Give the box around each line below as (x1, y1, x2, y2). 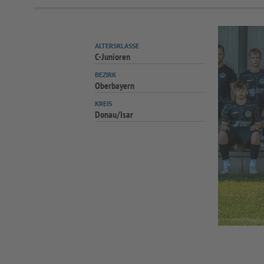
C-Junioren (95, 51, 131, 62)
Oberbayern (95, 80, 135, 91)
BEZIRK (95, 70, 117, 79)
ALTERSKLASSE (95, 41, 140, 50)
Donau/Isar (95, 108, 134, 120)
